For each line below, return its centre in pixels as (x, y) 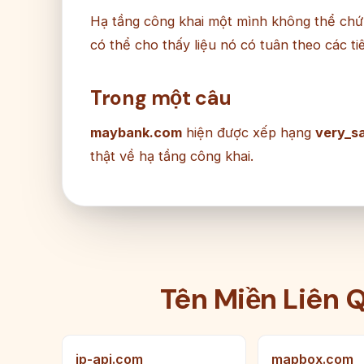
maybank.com (136, 133)
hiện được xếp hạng (249, 133)
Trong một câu (161, 98)
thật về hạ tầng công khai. (172, 156)
